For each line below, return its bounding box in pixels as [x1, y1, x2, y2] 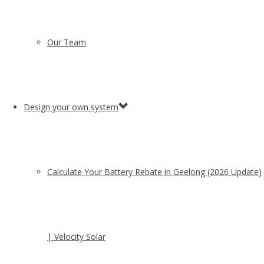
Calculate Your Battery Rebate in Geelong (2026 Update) [47, 166, 262, 177]
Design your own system [24, 101, 118, 113]
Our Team [47, 37, 86, 48]
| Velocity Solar [47, 231, 105, 242]
